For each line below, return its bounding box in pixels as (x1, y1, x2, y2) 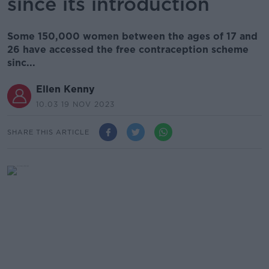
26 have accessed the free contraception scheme (7, 44, 249, 55)
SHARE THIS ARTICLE (7, 127, 89, 136)
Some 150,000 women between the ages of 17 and (7, 31, 258, 42)
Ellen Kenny (36, 83, 95, 95)
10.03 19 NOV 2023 (36, 100, 115, 109)
